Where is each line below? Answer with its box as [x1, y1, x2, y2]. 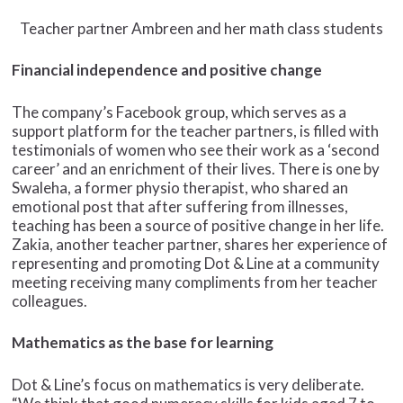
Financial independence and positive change [12, 60, 323, 80]
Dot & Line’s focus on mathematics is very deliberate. [12, 374, 365, 394]
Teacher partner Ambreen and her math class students [19, 18, 383, 38]
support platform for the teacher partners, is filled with [12, 121, 380, 140]
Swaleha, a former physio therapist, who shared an [12, 177, 349, 197]
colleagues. [12, 291, 88, 310]
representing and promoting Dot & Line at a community [12, 253, 381, 273]
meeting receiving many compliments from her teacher [12, 272, 379, 291]
